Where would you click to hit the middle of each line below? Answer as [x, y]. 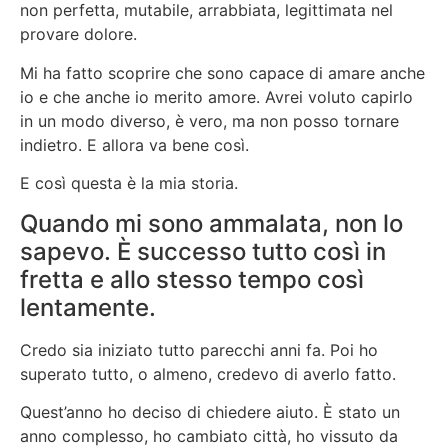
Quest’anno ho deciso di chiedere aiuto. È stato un [210, 412]
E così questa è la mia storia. [129, 183]
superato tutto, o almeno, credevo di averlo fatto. [208, 373]
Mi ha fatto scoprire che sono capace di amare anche [222, 72]
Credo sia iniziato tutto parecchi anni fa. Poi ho [199, 349]
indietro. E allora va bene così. [134, 144]
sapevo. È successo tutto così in [203, 251]
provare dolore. [78, 34]
